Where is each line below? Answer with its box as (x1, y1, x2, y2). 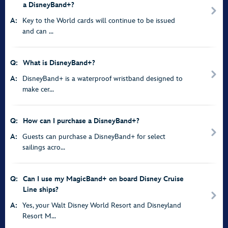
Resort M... (22, 212, 56, 220)
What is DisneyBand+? (23, 59, 95, 67)
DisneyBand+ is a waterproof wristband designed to (22, 74, 183, 83)
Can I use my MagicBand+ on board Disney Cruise (23, 175, 184, 183)
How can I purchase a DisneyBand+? (23, 117, 139, 125)
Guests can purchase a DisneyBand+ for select (22, 132, 165, 141)
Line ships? (23, 185, 59, 194)
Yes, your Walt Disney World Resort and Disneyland (22, 201, 181, 210)
